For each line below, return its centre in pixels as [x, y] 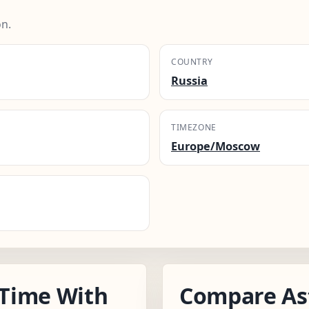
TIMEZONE [194, 127]
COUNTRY [192, 61]
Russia [189, 80]
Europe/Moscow [216, 146]
